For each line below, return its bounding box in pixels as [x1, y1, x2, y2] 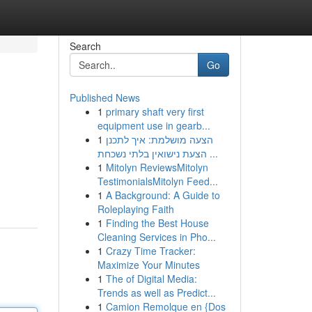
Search [69, 39, 101, 53]
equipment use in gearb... [97, 118, 210, 132]
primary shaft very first [105, 104, 204, 118]
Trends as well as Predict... [97, 286, 216, 299]
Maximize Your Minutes [97, 258, 200, 272]
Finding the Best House [105, 216, 209, 230]
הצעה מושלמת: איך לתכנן [105, 132, 213, 146]
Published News [69, 91, 140, 104]
